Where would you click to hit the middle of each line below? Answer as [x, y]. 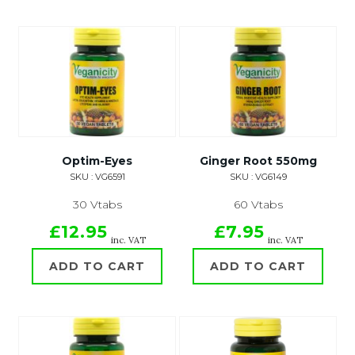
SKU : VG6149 [258, 177]
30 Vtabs [97, 204]
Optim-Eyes [97, 161]
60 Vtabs [258, 204]
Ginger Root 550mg [258, 161]
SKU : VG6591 [97, 177]
